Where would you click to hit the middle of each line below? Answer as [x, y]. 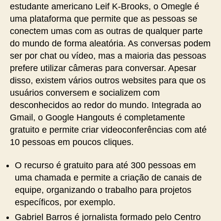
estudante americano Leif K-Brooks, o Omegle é [105, 6]
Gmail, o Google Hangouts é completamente [97, 117]
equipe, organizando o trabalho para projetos [103, 190]
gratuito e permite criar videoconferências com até [108, 129]
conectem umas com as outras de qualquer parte [106, 31]
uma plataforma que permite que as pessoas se [104, 18]
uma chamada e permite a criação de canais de [108, 178]
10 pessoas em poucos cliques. [72, 142]
